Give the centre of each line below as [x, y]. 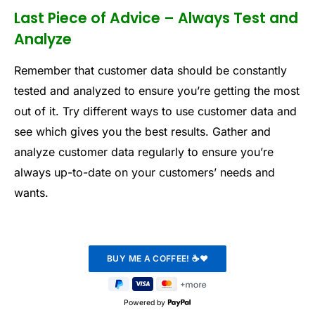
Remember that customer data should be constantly [150, 71]
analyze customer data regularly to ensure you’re [144, 152]
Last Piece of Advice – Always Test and [156, 18]
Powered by [145, 303]
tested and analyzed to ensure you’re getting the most [157, 91]
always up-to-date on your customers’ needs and [144, 173]
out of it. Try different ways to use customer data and [155, 111]
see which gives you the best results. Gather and [142, 132]
